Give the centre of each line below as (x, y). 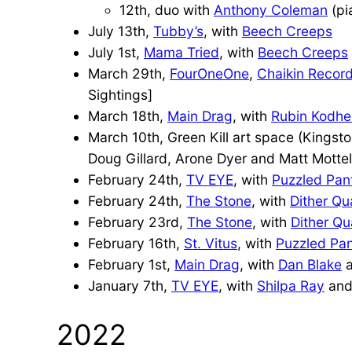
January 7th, (130, 285)
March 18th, (128, 115)
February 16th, (136, 243)
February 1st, (131, 264)
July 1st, (116, 52)
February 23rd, (137, 222)
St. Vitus (211, 243)
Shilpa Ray (291, 285)
